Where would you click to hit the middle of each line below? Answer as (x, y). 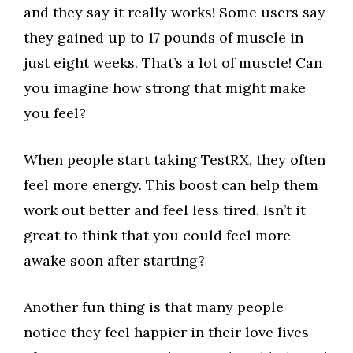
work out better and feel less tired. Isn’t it (165, 210)
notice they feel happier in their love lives (166, 332)
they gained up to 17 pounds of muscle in (163, 37)
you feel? (55, 113)
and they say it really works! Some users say (175, 12)
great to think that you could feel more (157, 235)
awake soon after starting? (114, 260)
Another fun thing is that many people (154, 307)
